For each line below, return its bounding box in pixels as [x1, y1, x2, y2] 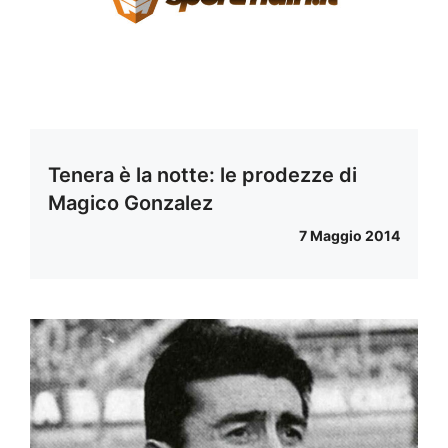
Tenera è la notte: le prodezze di [48, 162, 357, 187]
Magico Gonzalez [48, 190, 213, 215]
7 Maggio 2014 [299, 226, 400, 244]
